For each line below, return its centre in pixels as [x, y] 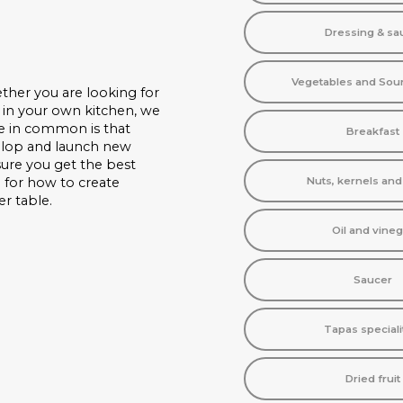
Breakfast [372, 131]
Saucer [372, 280]
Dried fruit [372, 379]
